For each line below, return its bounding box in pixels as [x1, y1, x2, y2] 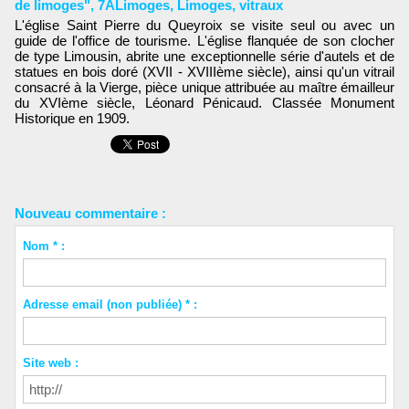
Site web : [22, 355, 79, 370]
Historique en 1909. [15, 110, 130, 126]
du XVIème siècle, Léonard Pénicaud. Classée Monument [15, 94, 394, 110]
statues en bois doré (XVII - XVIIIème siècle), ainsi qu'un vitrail [15, 63, 394, 79]
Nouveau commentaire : [15, 204, 166, 221]
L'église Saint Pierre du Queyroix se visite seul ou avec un [15, 16, 394, 33]
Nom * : [22, 238, 65, 253]
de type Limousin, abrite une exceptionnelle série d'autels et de [15, 47, 394, 64]
